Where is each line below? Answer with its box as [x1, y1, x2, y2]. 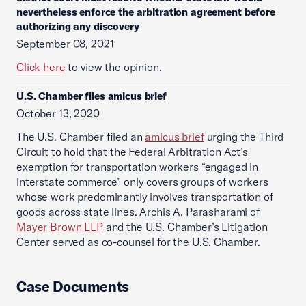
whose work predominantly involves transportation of [16, 190, 273, 204]
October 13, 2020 [16, 107, 100, 120]
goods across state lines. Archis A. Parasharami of [16, 205, 260, 219]
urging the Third [204, 130, 284, 143]
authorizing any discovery [16, 20, 139, 33]
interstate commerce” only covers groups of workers [16, 175, 268, 189]
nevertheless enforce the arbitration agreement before [16, 5, 275, 18]
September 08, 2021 [16, 37, 114, 51]
